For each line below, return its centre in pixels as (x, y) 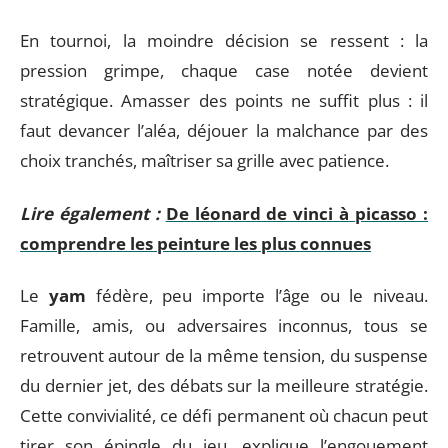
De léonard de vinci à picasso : (297, 213)
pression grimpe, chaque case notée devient (224, 70)
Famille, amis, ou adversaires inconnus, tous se (224, 325)
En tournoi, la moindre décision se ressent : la (224, 40)
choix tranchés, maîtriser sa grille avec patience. (204, 160)
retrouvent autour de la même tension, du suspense (224, 355)
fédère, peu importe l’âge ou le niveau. (256, 295)
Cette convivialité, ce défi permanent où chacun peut (224, 415)
